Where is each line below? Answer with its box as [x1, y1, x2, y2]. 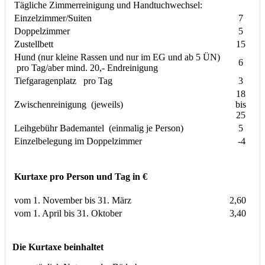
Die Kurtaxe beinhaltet [12, 241, 104, 252]
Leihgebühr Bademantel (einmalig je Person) [14, 122, 183, 133]
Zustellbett [14, 38, 53, 49]
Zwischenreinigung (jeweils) [14, 99, 123, 109]
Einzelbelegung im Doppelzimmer [14, 135, 142, 146]
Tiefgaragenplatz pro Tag [14, 75, 112, 86]
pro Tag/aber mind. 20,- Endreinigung [14, 62, 158, 73]
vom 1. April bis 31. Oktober [14, 208, 122, 218]
